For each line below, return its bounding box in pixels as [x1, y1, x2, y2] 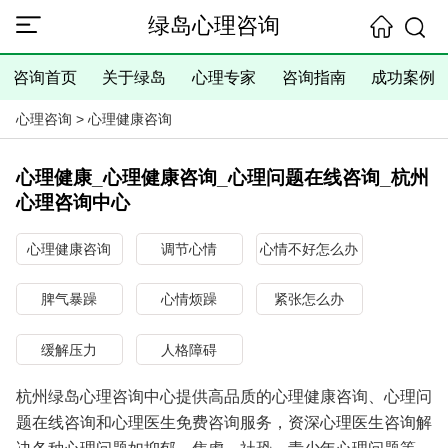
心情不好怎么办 [260, 241, 359, 258]
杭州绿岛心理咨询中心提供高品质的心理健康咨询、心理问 [15, 387, 432, 405]
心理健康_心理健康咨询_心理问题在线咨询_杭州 [15, 166, 429, 188]
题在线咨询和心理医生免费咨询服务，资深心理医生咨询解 [15, 413, 432, 431]
